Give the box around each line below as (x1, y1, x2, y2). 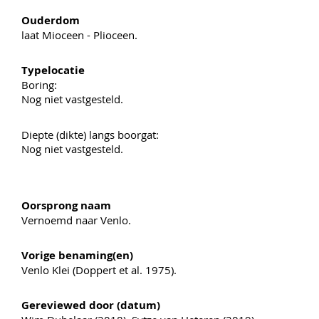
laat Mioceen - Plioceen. (21, 27, 137, 42)
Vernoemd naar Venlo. (21, 212, 131, 227)
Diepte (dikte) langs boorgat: (21, 127, 159, 142)
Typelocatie (21, 62, 85, 78)
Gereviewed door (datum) (21, 297, 160, 313)
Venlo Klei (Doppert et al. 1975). (21, 262, 177, 277)
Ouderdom (21, 12, 80, 28)
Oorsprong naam (21, 197, 111, 213)
